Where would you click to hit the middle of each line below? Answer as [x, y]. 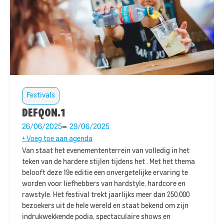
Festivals [41, 96]
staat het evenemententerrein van [90, 151]
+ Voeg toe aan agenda [57, 139]
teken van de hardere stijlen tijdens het [84, 162]
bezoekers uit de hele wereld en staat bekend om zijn [105, 206]
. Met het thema [171, 162]
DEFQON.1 [44, 113]
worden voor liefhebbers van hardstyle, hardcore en [104, 184]
